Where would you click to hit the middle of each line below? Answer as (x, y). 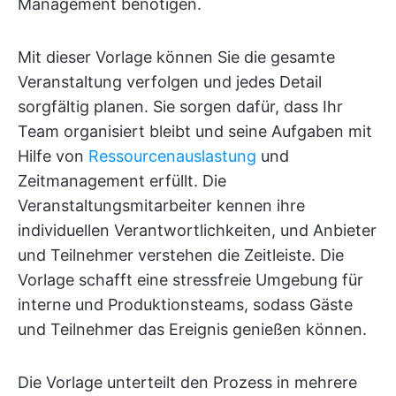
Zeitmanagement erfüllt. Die (122, 180)
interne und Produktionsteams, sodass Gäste (185, 304)
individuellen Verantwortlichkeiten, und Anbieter (197, 230)
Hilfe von (53, 156)
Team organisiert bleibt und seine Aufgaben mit (195, 131)
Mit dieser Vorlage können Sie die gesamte (176, 57)
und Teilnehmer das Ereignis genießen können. (192, 329)
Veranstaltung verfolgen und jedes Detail (170, 81)
